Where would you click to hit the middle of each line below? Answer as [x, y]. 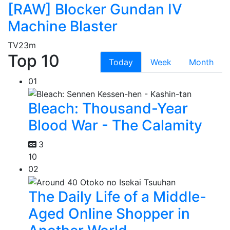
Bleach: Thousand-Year [108, 109]
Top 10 [34, 61]
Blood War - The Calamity [115, 126]
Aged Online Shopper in [109, 213]
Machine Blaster [63, 26]
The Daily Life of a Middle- [117, 196]
